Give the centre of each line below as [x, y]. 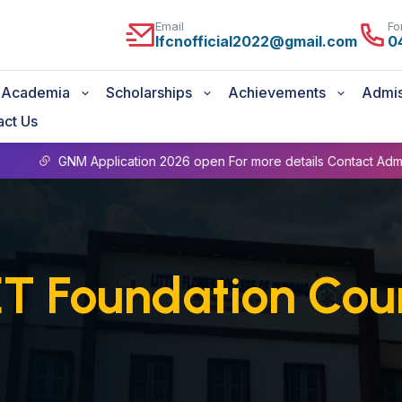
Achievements [279, 92]
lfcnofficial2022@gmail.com [256, 41]
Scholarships [151, 92]
